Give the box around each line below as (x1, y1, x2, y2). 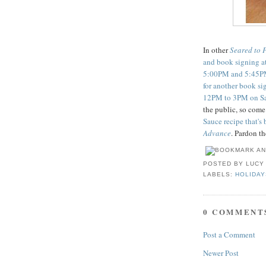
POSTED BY (203, 160, 246, 167)
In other (203, 45, 230, 56)
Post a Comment (203, 229, 255, 240)
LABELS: (203, 170, 236, 178)
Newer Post (203, 247, 239, 258)
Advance (203, 128, 231, 139)
